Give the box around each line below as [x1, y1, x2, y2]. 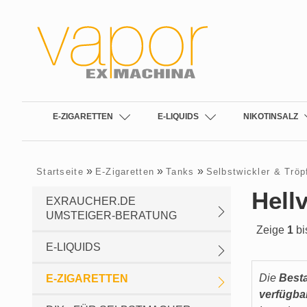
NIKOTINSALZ [243, 112, 298, 121]
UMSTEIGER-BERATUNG [46, 210, 177, 221]
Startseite [36, 167, 84, 177]
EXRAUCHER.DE [46, 195, 136, 207]
